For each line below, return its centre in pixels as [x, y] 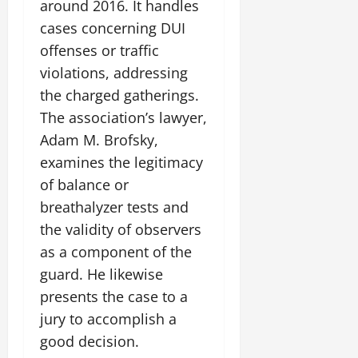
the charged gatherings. [119, 95]
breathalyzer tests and [114, 207]
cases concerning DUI [113, 28]
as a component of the [116, 252]
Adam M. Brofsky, [99, 140]
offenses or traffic [99, 50]
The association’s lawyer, [123, 117]
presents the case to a [114, 296]
